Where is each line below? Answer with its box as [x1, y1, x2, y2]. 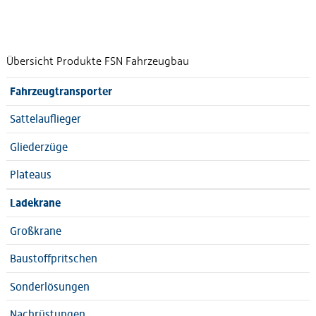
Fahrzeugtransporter [9, 84, 112, 98]
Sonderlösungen [9, 279, 90, 293]
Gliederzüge [9, 140, 68, 154]
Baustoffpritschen [9, 252, 97, 266]
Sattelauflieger [9, 112, 81, 126]
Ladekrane [9, 196, 61, 210]
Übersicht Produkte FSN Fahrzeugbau [6, 54, 189, 68]
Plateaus [9, 167, 51, 181]
